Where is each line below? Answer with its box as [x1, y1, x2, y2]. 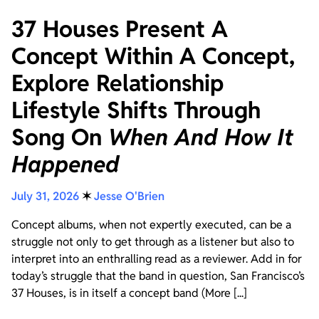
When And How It [108, 122, 293, 152]
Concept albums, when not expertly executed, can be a [11, 216, 291, 232]
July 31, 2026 [11, 188, 79, 204]
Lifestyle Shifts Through [11, 95, 261, 125]
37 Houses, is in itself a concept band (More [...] [11, 285, 247, 300]
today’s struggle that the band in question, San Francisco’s [11, 268, 305, 283]
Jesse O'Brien [94, 188, 164, 204]
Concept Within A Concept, [11, 41, 295, 70]
